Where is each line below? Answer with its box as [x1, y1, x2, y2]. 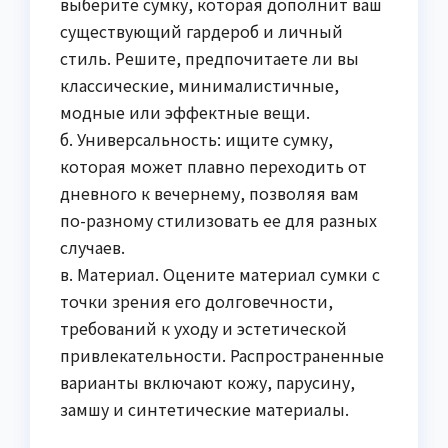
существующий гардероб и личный [60, 18, 343, 43]
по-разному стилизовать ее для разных [60, 207, 377, 232]
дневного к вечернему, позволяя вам [60, 180, 359, 205]
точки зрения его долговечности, [60, 288, 333, 313]
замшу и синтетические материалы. [60, 396, 349, 421]
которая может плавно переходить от [60, 153, 367, 178]
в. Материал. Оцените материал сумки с [60, 261, 380, 286]
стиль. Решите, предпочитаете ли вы [60, 45, 359, 70]
